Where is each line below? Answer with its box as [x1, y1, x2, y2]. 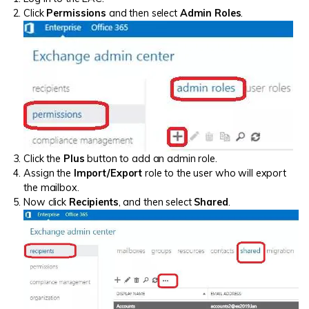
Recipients [68, 195, 119, 208]
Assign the [23, 166, 74, 179]
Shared [194, 195, 228, 208]
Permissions [46, 6, 107, 19]
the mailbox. [23, 181, 79, 194]
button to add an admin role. [87, 152, 217, 165]
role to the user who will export [142, 166, 286, 179]
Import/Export [73, 166, 143, 179]
